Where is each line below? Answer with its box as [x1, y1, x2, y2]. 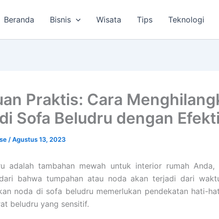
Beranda [4, 15, 35, 24]
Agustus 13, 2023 [12, 135, 66, 143]
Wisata [96, 15, 121, 24]
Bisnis [50, 15, 71, 24]
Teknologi [168, 15, 204, 24]
